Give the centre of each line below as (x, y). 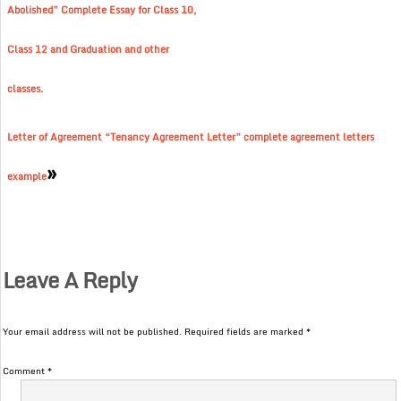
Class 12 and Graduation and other (89, 50)
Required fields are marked (246, 332)
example (27, 177)
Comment (26, 371)
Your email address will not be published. (93, 332)
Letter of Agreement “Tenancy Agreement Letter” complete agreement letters (191, 137)
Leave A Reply (70, 280)
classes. (26, 89)
